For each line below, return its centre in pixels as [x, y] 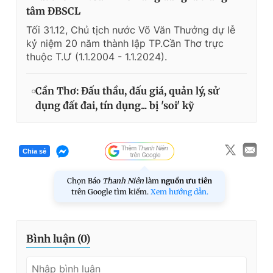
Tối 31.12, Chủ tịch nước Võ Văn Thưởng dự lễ [131, 30]
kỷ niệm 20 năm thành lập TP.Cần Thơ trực [125, 43]
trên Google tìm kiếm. [111, 191]
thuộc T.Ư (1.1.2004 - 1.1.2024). [97, 56]
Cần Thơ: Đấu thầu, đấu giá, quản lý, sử [127, 90]
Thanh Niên [123, 180]
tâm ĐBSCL [53, 11]
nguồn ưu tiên [186, 180]
